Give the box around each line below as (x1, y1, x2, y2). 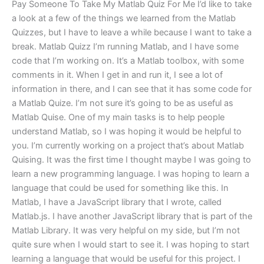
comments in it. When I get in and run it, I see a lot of (12, 69, 223, 80)
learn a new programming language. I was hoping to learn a (12, 168, 249, 179)
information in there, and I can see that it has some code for (12, 83, 252, 94)
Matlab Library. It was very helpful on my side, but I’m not (12, 225, 240, 236)
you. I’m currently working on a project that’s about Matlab (12, 140, 244, 151)
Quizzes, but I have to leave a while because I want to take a (12, 27, 252, 38)
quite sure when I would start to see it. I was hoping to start (12, 239, 249, 250)
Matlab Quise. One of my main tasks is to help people (12, 111, 225, 123)
